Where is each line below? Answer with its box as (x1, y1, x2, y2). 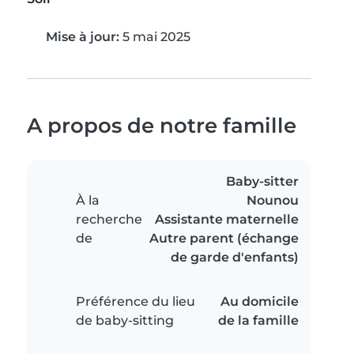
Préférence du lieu (76, 294, 195, 310)
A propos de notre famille (27, 113, 296, 138)
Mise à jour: (46, 29, 119, 45)
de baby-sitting (76, 313, 174, 329)
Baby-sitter (226, 174, 299, 190)
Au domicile (220, 294, 299, 310)
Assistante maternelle (155, 212, 299, 228)
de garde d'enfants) (171, 250, 299, 265)
